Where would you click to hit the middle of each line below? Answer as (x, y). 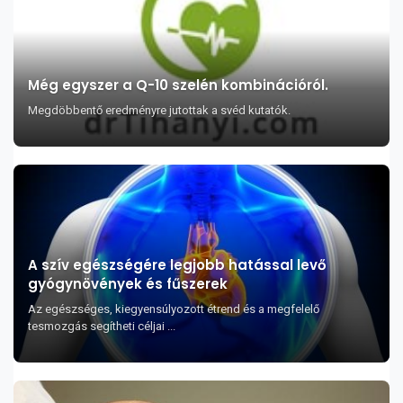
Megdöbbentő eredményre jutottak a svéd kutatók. (161, 110)
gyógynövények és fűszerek (128, 284)
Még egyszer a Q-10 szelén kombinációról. (178, 85)
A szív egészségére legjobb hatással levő (177, 265)
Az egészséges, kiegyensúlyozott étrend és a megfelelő (174, 309)
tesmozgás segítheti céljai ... (102, 326)
